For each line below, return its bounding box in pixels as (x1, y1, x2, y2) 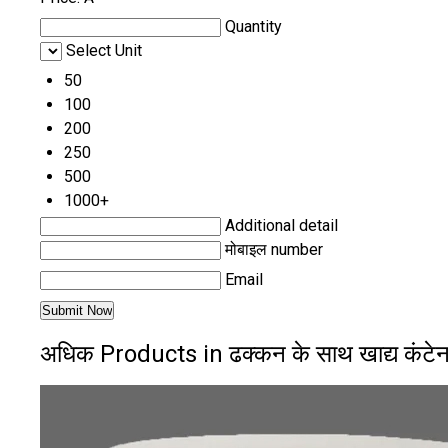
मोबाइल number (225, 239, 323, 259)
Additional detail (225, 215, 338, 235)
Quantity (225, 16, 282, 36)
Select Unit (66, 40, 142, 60)
